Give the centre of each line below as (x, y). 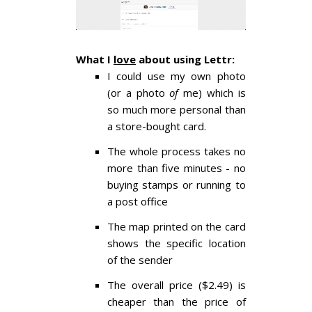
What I (95, 60)
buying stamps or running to (177, 185)
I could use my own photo (177, 76)
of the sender (140, 260)
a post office (138, 202)
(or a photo (139, 93)
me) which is (212, 93)
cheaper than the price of (177, 302)
